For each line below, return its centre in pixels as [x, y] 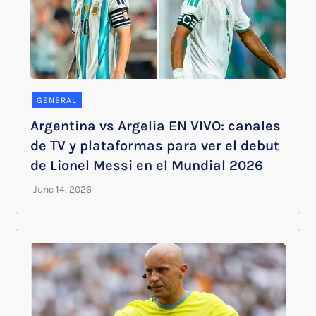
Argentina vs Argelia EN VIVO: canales [156, 126]
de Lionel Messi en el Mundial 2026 [147, 165]
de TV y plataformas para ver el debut [155, 145]
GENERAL [57, 100]
